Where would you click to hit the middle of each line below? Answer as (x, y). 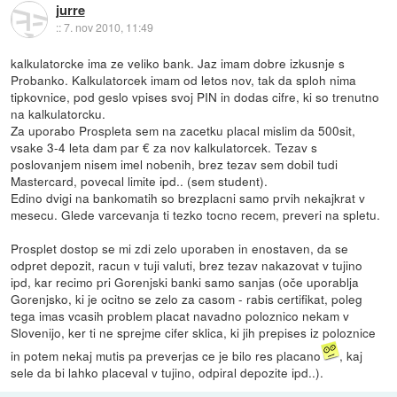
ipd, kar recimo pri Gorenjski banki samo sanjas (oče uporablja (185, 282)
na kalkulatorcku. (58, 114)
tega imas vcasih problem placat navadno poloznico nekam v (180, 316)
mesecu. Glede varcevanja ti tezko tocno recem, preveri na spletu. (196, 215)
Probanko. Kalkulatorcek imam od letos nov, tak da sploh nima (184, 80)
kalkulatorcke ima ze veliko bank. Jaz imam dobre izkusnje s (178, 63)
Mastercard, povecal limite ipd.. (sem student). (140, 181)
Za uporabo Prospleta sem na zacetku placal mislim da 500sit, (183, 131)
